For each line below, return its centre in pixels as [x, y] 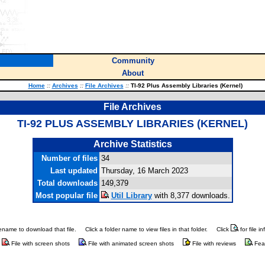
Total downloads [67, 183]
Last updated [74, 171]
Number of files [69, 158]
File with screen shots [40, 244]
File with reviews [213, 244]
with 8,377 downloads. [191, 195]
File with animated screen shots [130, 244]
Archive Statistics [132, 144]
